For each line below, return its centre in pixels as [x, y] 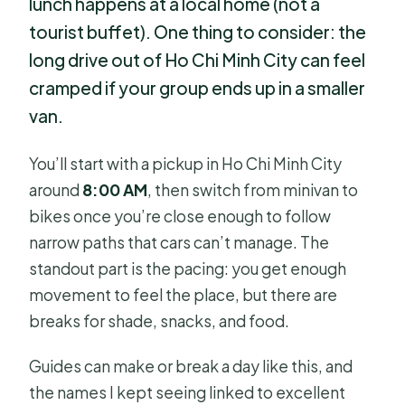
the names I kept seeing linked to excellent [188, 392]
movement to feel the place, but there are [184, 294]
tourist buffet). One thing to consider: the [198, 32]
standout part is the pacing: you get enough [188, 268]
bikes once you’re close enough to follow [180, 216]
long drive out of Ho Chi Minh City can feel [198, 60]
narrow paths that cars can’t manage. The [179, 242]
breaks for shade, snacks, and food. [160, 320]
